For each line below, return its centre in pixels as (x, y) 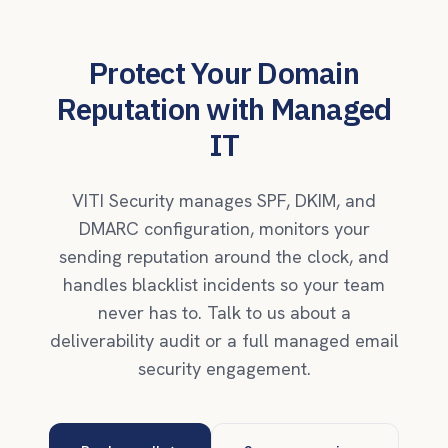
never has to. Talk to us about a (224, 312)
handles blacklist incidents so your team (224, 284)
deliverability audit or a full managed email (224, 340)
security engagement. (224, 368)
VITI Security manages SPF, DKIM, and (224, 200)
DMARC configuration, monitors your (224, 228)
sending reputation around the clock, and (224, 256)
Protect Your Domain (224, 72)
